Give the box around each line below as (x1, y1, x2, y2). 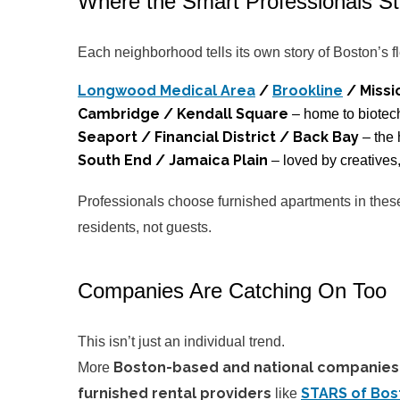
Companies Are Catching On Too (78, 278, 387, 303)
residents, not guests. (78, 220, 212, 236)
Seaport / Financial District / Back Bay (78, 129, 359, 146)
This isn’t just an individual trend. (78, 333, 285, 349)
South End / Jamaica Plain (78, 152, 268, 170)
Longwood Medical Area (78, 82, 255, 100)
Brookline (272, 82, 343, 100)
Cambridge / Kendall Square (78, 105, 292, 123)
